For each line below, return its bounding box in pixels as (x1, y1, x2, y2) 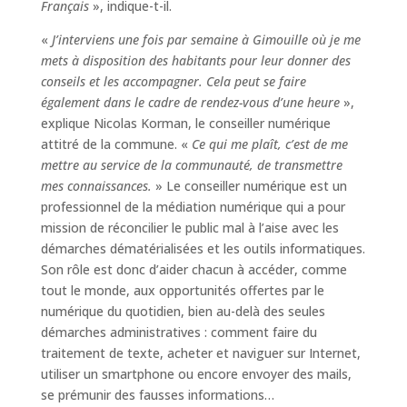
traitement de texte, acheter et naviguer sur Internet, (40, 344, 361, 362)
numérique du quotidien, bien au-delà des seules (40, 303, 325, 321)
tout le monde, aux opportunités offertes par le (40, 282, 324, 300)
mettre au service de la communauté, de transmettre (40, 156, 342, 174)
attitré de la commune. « (40, 135, 192, 154)
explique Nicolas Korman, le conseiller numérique (40, 114, 331, 133)
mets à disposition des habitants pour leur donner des (40, 52, 351, 70)
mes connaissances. (40, 177, 152, 195)
